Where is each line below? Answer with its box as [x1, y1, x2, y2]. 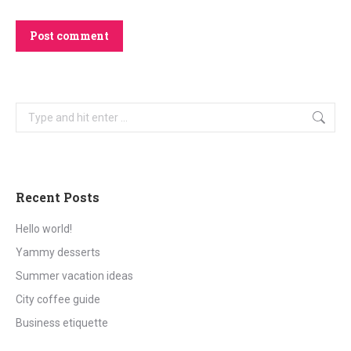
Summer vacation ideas [16, 270, 133, 282]
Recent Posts [16, 189, 100, 205]
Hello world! [16, 223, 72, 235]
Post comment [30, 28, 109, 43]
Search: [15, 105, 52, 118]
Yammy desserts [16, 246, 100, 259]
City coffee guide [16, 293, 100, 306]
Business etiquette [16, 317, 108, 329]
